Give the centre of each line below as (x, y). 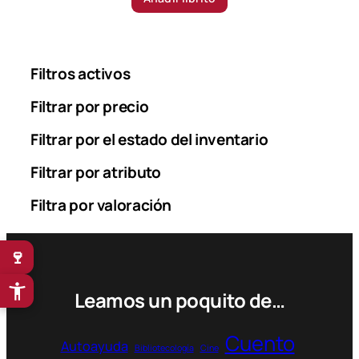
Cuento (260, 343)
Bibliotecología (164, 347)
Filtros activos (81, 73)
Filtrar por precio (90, 106)
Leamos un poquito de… (179, 300)
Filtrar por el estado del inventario (149, 139)
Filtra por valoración (101, 205)
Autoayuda (94, 346)
